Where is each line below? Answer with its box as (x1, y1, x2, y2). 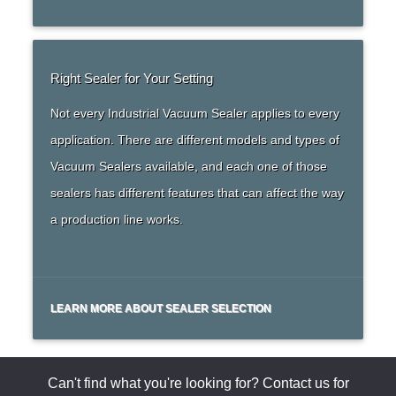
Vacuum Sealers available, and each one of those (50, 159, 328, 174)
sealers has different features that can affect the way (50, 186, 345, 201)
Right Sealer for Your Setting (50, 71, 214, 87)
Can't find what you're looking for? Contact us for (47, 376, 349, 392)
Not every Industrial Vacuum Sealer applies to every (50, 106, 340, 121)
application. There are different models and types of (50, 133, 340, 148)
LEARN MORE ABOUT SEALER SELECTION (50, 302, 272, 316)
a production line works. (50, 212, 184, 227)
